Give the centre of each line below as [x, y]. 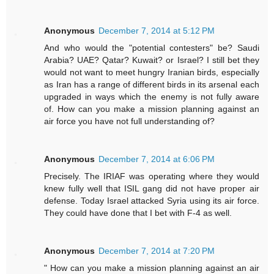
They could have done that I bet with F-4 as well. [138, 213]
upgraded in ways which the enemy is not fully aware [152, 97]
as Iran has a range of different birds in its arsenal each [152, 85]
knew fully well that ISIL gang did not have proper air [152, 188]
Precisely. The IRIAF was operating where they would [152, 176]
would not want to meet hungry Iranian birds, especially [152, 72]
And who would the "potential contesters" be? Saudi [152, 48]
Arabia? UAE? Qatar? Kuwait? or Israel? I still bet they [152, 60]
